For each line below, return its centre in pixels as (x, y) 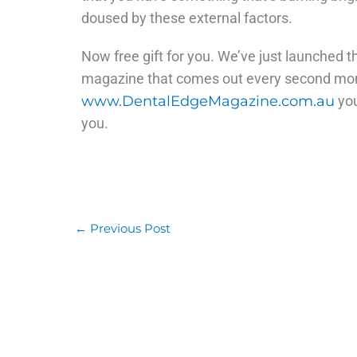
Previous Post (129, 228)
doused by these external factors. (187, 18)
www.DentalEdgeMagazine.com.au (208, 101)
